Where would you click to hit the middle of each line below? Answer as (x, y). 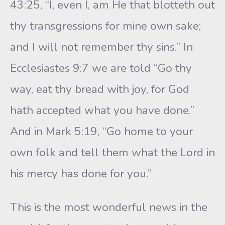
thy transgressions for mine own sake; (105, 26)
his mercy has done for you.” (81, 174)
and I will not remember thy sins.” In (101, 47)
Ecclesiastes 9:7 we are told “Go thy (101, 68)
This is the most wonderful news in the (109, 207)
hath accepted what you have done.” (102, 110)
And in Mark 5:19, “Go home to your (101, 131)
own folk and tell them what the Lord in (113, 152)
